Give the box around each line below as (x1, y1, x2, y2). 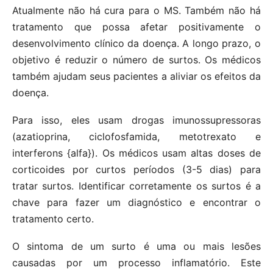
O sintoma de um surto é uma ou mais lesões (12, 240, 261, 253)
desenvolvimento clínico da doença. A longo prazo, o (12, 37, 261, 50)
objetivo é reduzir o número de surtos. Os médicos (12, 54, 261, 66)
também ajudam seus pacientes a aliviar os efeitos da (12, 70, 261, 83)
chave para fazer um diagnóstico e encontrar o (12, 196, 261, 209)
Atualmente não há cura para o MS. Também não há (12, 4, 261, 17)
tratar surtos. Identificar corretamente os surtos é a (12, 180, 261, 193)
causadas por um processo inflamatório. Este (12, 257, 261, 269)
